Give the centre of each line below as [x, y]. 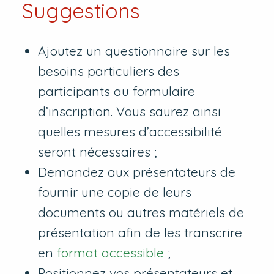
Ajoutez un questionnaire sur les [134, 51]
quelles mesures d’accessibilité [130, 132]
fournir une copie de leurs [115, 192]
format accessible [111, 253]
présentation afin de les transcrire [140, 233]
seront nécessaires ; [98, 152]
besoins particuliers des [109, 71]
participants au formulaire [117, 91]
